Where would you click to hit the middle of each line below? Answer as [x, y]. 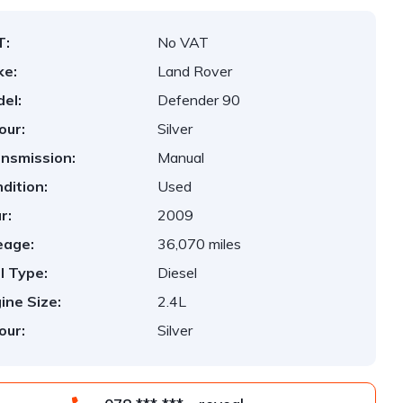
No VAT [184, 42]
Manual [181, 157]
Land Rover [195, 71]
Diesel [178, 273]
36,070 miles [200, 244]
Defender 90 [199, 100]
